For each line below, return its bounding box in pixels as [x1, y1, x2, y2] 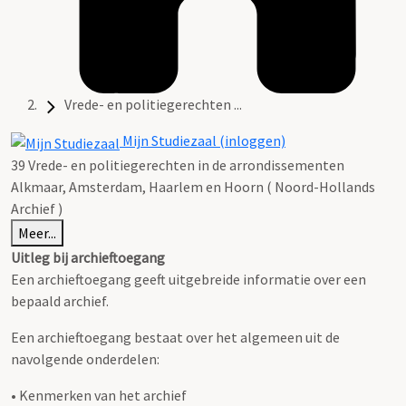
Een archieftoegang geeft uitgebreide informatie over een [11, 269, 366, 288]
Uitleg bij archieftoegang [11, 247, 165, 266]
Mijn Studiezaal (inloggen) [120, 131, 285, 150]
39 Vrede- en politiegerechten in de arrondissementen [11, 155, 344, 174]
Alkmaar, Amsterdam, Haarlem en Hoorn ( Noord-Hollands [11, 177, 375, 196]
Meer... [18, 223, 56, 242]
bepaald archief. [11, 291, 109, 310]
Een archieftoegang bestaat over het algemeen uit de [11, 327, 340, 346]
